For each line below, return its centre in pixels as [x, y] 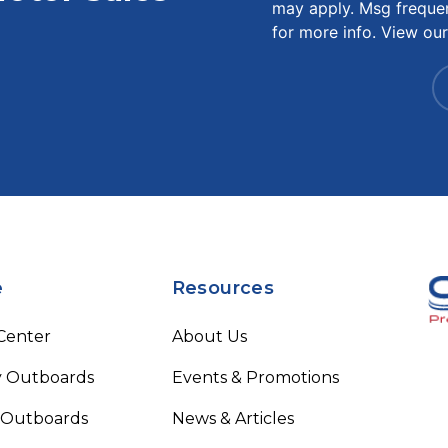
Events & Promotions [255, 377]
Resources [222, 287]
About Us [209, 336]
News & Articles [232, 418]
